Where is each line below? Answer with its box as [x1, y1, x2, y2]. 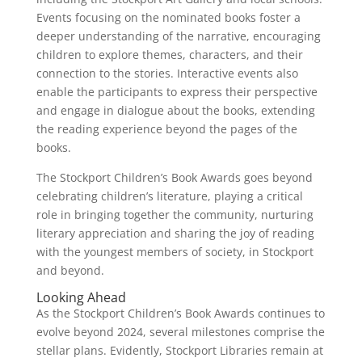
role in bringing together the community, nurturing [36, 206, 314, 222]
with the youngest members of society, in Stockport [36, 243, 314, 259]
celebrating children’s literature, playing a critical [36, 187, 303, 204]
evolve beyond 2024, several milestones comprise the [36, 323, 325, 339]
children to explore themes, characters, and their [36, 46, 303, 62]
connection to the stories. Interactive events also [36, 65, 298, 81]
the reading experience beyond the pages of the [36, 120, 297, 137]
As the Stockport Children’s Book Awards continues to [36, 305, 325, 321]
